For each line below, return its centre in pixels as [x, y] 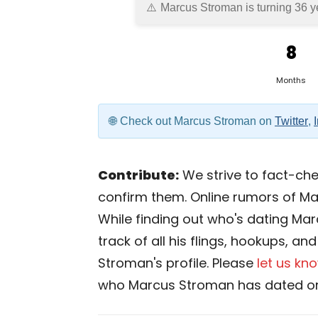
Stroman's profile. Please [177, 263]
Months [291, 80]
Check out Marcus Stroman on [197, 121]
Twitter [291, 121]
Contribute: [138, 175]
